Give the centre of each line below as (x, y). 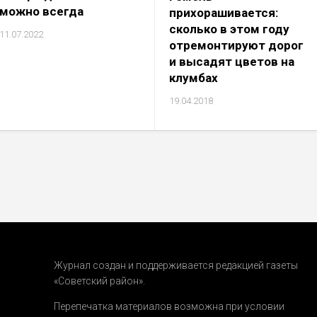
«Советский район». (99, 281)
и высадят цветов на (231, 62)
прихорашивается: (223, 13)
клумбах (193, 78)
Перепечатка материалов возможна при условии (169, 307)
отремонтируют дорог (236, 46)
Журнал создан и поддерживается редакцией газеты (175, 266)
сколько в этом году (229, 29)
